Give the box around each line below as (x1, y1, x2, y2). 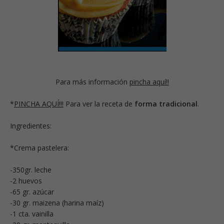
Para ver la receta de (63, 98, 134, 108)
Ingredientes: (10, 120, 51, 130)
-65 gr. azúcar (10, 186, 54, 196)
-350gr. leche (10, 164, 51, 174)
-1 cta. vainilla (10, 208, 53, 218)
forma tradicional (134, 98, 197, 108)
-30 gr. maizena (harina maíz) (10, 197, 104, 207)
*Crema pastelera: (10, 142, 69, 152)
